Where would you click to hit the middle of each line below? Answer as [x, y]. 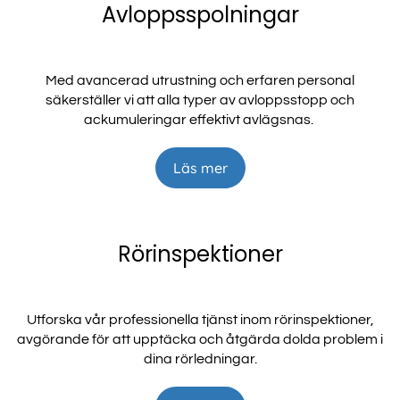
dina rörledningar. [200, 359]
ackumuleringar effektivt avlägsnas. [200, 120]
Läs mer [200, 168]
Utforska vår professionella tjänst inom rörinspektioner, [200, 320]
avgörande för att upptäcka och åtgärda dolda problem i [200, 340]
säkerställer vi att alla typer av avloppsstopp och [200, 100]
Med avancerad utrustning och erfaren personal [200, 81]
